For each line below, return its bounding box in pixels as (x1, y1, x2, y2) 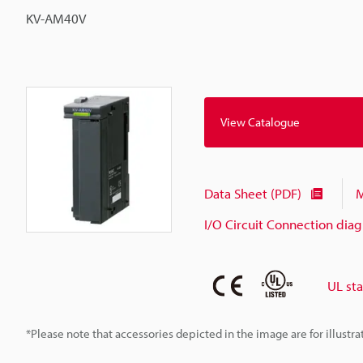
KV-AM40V (26, 10, 86, 27)
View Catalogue (220, 114, 300, 130)
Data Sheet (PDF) (204, 185, 301, 203)
